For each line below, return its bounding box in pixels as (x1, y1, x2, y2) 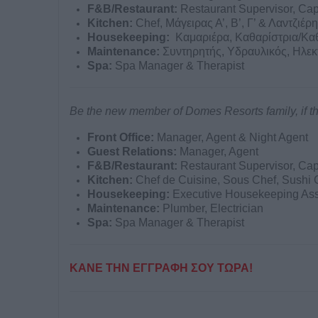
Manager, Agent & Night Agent (157, 131, 308, 144)
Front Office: (87, 131, 157, 144)
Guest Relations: (87, 146, 180, 158)
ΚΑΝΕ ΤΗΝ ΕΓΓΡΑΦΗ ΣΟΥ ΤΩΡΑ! (70, 262, 253, 275)
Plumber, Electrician (163, 202, 263, 215)
